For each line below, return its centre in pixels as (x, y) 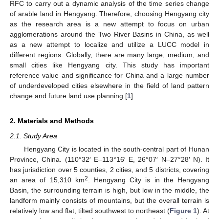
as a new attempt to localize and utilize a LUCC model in (109, 44)
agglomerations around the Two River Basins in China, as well (109, 34)
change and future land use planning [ (68, 96)
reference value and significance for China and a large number (109, 75)
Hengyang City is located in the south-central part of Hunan (116, 149)
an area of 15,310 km (47, 180)
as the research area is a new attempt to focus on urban (109, 24)
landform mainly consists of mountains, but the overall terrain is (109, 200)
